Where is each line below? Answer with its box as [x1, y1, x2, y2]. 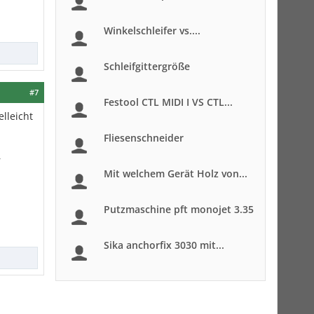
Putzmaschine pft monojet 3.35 [104, 203, 254, 216]
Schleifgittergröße [104, 60, 190, 73]
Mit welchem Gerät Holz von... [104, 167, 247, 180]
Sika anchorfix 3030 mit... [104, 238, 224, 252]
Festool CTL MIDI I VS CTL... [104, 95, 233, 109]
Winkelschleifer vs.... [104, 24, 200, 37]
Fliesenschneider [104, 131, 184, 144]
